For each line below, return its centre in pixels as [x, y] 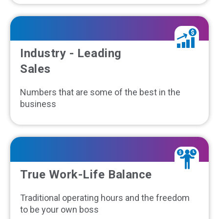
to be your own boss [59, 210]
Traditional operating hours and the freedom [105, 198]
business [38, 104]
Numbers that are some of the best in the [100, 92]
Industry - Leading [71, 54]
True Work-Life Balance [86, 175]
